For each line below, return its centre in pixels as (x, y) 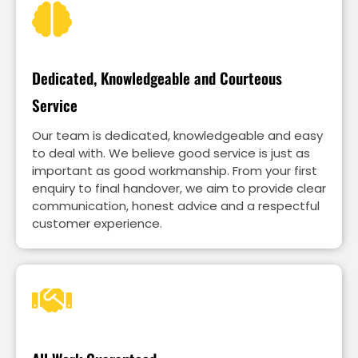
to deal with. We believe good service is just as (171, 153)
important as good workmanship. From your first (175, 171)
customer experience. (97, 224)
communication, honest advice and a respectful (176, 206)
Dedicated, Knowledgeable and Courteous (157, 78)
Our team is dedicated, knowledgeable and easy (177, 136)
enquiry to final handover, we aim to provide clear (179, 189)
